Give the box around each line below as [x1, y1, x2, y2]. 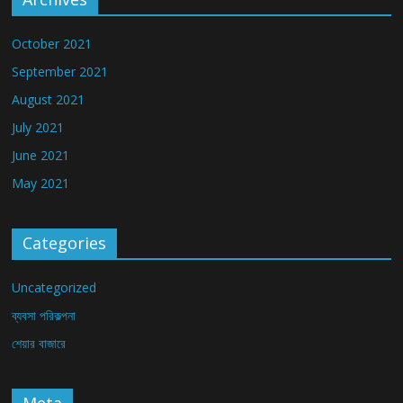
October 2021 [12, 35, 93, 53]
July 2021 [12, 119, 65, 137]
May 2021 [12, 175, 70, 193]
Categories [22, 232, 107, 255]
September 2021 [12, 63, 109, 81]
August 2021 [12, 91, 85, 109]
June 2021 [12, 147, 70, 165]
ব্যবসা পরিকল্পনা [12, 307, 76, 325]
